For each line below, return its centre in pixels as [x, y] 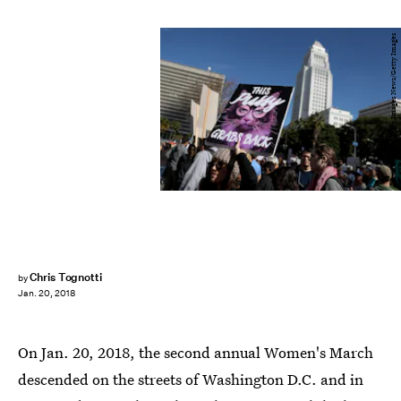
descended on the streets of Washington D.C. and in [191, 379]
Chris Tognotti [66, 277]
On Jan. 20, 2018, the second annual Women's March [196, 352]
